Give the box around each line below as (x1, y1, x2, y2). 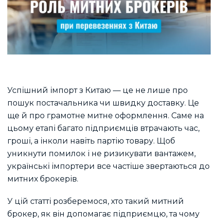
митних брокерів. (7, 174, 80, 183)
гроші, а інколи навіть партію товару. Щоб (7, 136, 175, 145)
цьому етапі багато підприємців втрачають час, (7, 123, 200, 133)
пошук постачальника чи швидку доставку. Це (7, 98, 199, 108)
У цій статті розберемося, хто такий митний (7, 196, 184, 206)
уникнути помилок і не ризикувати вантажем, (7, 148, 196, 158)
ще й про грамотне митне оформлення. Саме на (7, 110, 204, 120)
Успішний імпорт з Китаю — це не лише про (7, 85, 188, 95)
